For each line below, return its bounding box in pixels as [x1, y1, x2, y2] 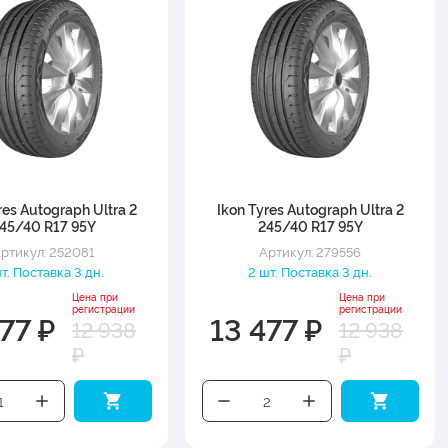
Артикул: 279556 [259, 242, 362, 261]
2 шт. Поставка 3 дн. [248, 261, 373, 280]
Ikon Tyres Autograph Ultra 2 [216, 198, 404, 219]
